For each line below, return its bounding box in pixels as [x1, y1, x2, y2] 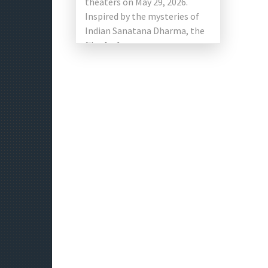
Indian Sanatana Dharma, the [85, 25, 205, 36]
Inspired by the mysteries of [85, 10, 199, 22]
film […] [85, 39, 120, 51]
